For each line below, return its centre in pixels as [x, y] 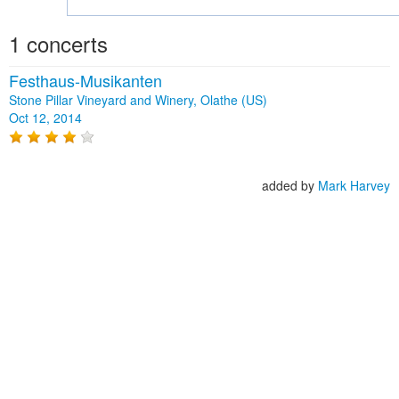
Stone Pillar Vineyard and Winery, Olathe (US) [138, 100]
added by [290, 186]
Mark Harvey [354, 186]
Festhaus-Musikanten [85, 80]
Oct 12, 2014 [45, 118]
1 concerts [58, 43]
